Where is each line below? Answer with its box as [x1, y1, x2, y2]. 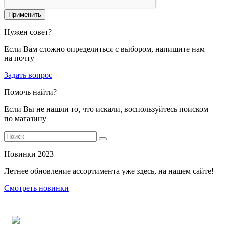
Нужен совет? [4, 27, 52, 36]
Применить [8, 10, 41, 18]
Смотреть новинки [4, 183, 69, 192]
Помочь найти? [4, 87, 57, 96]
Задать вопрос [4, 70, 52, 79]
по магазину [4, 114, 46, 123]
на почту [4, 53, 34, 62]
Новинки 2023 [4, 149, 54, 158]
